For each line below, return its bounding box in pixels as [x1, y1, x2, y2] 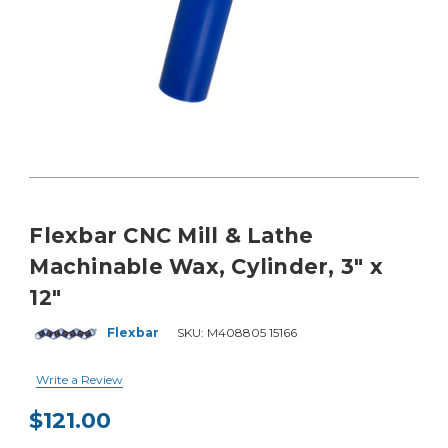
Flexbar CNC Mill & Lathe [29, 223, 314, 248]
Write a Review [36, 371, 124, 387]
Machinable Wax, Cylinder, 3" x [29, 254, 383, 279]
